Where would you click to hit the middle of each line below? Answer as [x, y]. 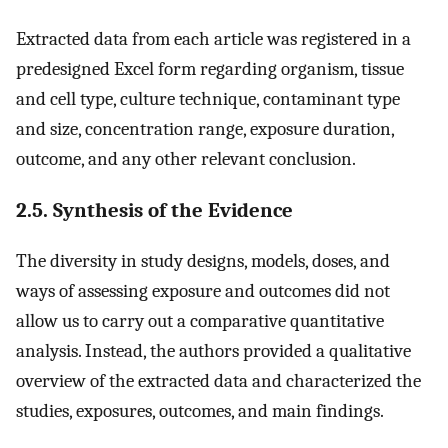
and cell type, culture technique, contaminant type [208, 98]
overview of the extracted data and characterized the [218, 381]
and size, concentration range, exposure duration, [205, 128]
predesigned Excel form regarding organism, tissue [210, 68]
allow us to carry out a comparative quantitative [200, 321]
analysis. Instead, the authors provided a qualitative [213, 351]
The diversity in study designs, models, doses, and [203, 261]
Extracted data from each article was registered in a [213, 38]
